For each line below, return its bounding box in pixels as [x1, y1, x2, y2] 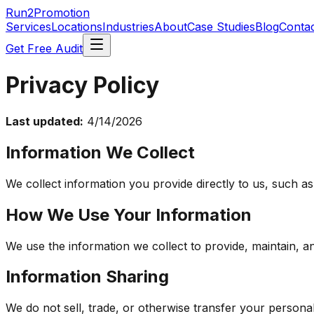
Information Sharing [6, 266, 169, 287]
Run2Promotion [6, 6, 90, 20]
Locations [51, 20, 102, 34]
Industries [102, 20, 154, 34]
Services [6, 20, 51, 34]
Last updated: [6, 114, 83, 128]
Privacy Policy [6, 71, 159, 100]
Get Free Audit [6, 41, 83, 55]
